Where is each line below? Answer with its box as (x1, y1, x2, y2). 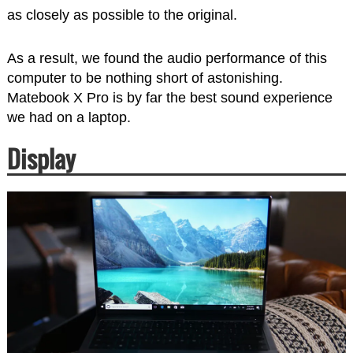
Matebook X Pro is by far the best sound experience (6, 90, 333, 106)
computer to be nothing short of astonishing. (6, 70, 283, 87)
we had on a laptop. (6, 110, 131, 126)
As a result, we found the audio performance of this (6, 50, 327, 67)
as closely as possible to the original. (6, 7, 237, 24)
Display (6, 141, 76, 177)
